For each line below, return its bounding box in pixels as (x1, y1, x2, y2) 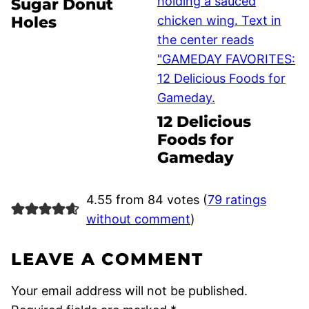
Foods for (157, 130, 234, 149)
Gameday (157, 148, 234, 167)
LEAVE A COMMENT (11, 248, 203, 269)
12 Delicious (157, 112, 251, 131)
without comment (86, 211, 190, 226)
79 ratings (207, 192, 266, 207)
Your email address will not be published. (11, 283, 248, 298)
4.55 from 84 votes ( (86, 192, 208, 207)
